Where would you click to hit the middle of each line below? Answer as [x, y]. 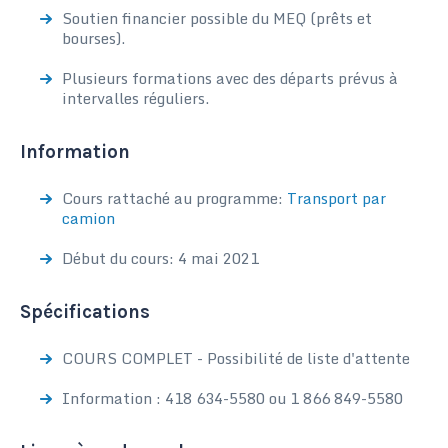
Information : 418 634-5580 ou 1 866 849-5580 [232, 398]
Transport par [336, 198]
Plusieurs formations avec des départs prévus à [230, 78]
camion [88, 218]
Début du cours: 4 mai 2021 [160, 258]
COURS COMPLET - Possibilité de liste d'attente [236, 358]
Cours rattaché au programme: [174, 198]
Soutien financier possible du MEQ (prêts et [217, 18]
